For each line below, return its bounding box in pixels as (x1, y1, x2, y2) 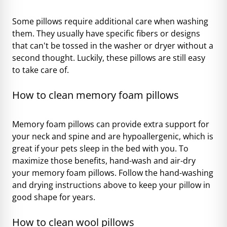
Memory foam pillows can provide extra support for (12, 118, 209, 130)
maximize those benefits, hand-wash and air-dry (12, 155, 196, 166)
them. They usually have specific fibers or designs (12, 27, 200, 39)
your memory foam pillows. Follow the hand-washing (12, 167, 213, 178)
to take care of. (12, 64, 69, 75)
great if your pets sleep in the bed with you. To (12, 142, 188, 154)
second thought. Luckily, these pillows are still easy (12, 52, 205, 63)
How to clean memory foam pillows (12, 88, 179, 102)
